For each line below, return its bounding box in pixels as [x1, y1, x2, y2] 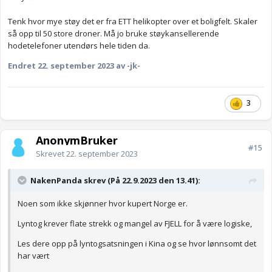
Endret [8, 60, 38, 72]
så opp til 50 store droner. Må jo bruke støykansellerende [8, 28, 219, 39]
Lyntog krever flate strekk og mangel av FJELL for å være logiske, [18, 218, 252, 229]
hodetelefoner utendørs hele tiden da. [8, 40, 152, 52]
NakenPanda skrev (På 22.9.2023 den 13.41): [30, 175, 200, 186]
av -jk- [114, 60, 140, 72]
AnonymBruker [36, 133, 118, 148]
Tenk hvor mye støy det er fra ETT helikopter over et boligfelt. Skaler [8, 16, 257, 27]
